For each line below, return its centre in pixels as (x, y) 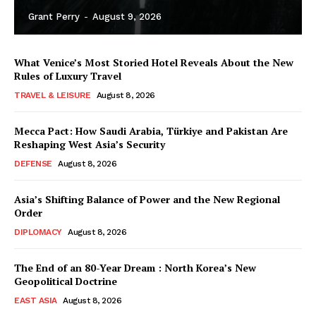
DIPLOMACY (38, 232)
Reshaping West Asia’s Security (90, 144)
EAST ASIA (36, 300)
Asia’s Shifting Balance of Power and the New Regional (147, 199)
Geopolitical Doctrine (66, 281)
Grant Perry (54, 16)
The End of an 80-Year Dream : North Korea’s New (135, 267)
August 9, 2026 (127, 16)
